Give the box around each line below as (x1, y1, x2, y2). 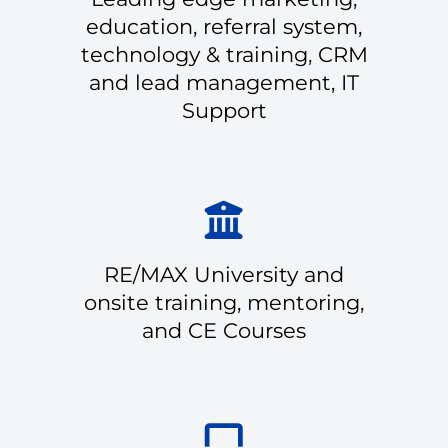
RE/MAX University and (104, 261, 344, 287)
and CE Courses (142, 317, 306, 343)
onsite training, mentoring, (84, 289, 364, 315)
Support (181, 97, 267, 123)
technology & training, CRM (80, 41, 368, 67)
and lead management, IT (89, 69, 359, 95)
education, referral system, (86, 13, 362, 39)
